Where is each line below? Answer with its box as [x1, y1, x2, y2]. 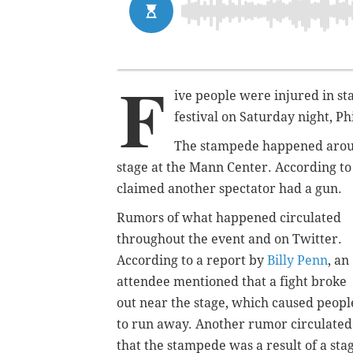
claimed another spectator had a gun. [117, 180, 342, 196]
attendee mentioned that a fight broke [117, 273, 347, 289]
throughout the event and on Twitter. [117, 231, 342, 247]
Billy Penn [267, 252, 328, 268]
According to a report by [117, 252, 267, 268]
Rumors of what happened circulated [117, 210, 341, 225]
